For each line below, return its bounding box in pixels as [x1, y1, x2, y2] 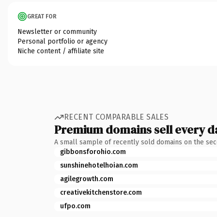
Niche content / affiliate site [17, 46, 104, 55]
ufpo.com [60, 201, 91, 210]
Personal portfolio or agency [17, 37, 108, 46]
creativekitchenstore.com [60, 188, 142, 197]
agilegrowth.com [60, 174, 113, 183]
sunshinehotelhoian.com [60, 161, 138, 170]
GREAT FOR [27, 13, 57, 20]
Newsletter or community [17, 27, 97, 36]
